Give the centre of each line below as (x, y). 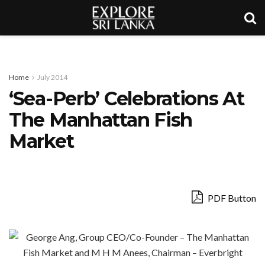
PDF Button (231, 198)
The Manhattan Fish (101, 120)
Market (41, 141)
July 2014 (52, 77)
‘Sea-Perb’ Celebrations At (127, 98)
